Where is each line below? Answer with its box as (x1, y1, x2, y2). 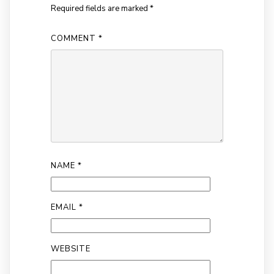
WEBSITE (50, 243, 91, 255)
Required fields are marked (50, 3, 150, 15)
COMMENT (50, 33, 98, 45)
